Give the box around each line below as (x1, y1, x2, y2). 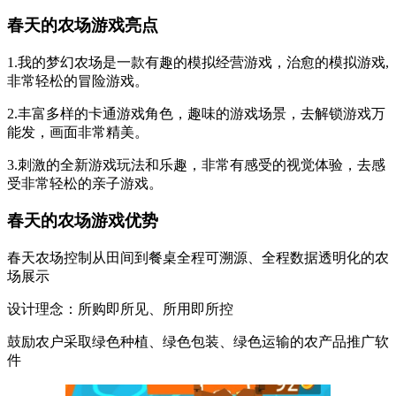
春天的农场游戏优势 (7, 211, 158, 231)
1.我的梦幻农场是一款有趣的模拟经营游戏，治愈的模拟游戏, (7, 54, 389, 70)
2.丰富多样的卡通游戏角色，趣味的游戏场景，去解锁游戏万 (7, 105, 385, 121)
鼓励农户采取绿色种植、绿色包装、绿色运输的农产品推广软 (7, 334, 389, 349)
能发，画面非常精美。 (7, 124, 148, 140)
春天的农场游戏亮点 (7, 15, 158, 34)
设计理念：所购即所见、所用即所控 (7, 301, 233, 316)
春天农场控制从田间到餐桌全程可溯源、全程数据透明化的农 (7, 250, 389, 265)
